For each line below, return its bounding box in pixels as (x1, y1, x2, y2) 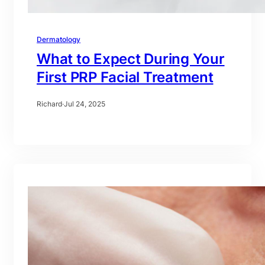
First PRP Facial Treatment (37, 68, 214, 86)
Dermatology (37, 34, 80, 44)
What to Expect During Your (37, 50, 225, 67)
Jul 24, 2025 (64, 99, 105, 108)
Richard (37, 99, 62, 108)
